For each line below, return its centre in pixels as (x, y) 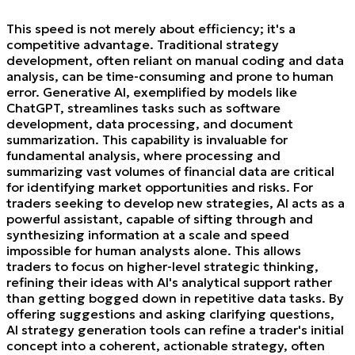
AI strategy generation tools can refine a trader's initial (175, 329)
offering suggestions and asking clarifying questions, (170, 313)
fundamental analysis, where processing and (143, 155)
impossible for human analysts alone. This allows (154, 250)
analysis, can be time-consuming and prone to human (170, 76)
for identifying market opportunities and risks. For (160, 187)
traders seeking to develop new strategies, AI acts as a (176, 202)
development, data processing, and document (150, 123)
